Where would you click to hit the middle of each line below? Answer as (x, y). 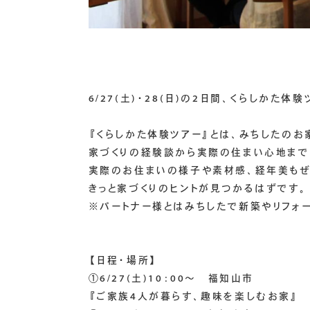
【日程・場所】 (123, 261)
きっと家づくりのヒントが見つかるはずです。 (198, 189)
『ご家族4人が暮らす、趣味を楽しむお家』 (193, 297)
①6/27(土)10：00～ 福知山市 (171, 279)
